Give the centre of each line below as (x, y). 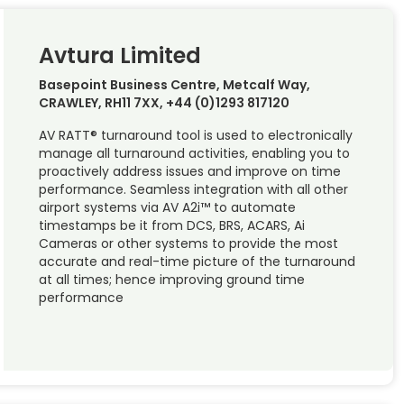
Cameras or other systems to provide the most (188, 244)
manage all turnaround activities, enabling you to (194, 154)
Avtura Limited (119, 56)
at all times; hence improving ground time (171, 280)
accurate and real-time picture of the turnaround (197, 262)
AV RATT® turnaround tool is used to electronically (195, 136)
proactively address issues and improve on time (189, 172)
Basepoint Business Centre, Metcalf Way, (174, 85)
